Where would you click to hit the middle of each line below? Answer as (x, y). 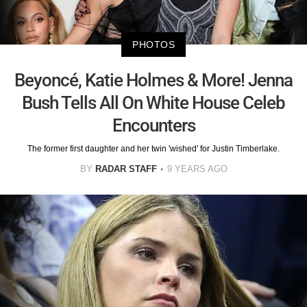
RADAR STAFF (126, 169)
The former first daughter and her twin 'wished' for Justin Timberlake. (153, 149)
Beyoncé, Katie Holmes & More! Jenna (153, 81)
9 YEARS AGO (197, 169)
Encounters (153, 126)
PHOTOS (153, 45)
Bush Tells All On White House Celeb (153, 103)
